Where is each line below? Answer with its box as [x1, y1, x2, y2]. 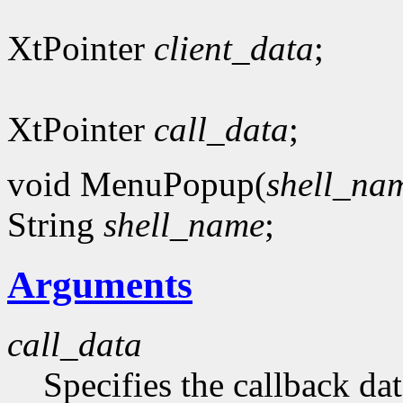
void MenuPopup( [7, 164, 266, 203]
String [7, 204, 103, 244]
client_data [154, 28, 314, 67]
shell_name [103, 204, 264, 244]
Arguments [7, 263, 193, 306]
